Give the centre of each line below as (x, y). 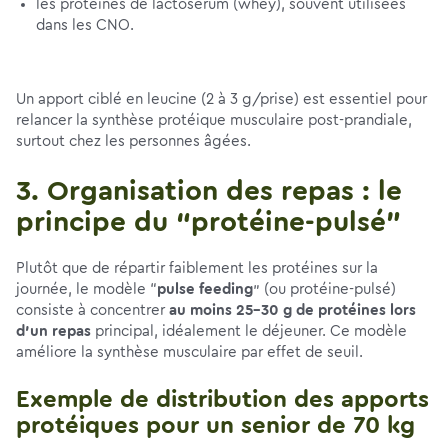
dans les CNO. (85, 25)
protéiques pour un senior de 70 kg (215, 426)
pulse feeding (205, 289)
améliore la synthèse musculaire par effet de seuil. (189, 352)
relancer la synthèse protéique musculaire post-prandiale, (214, 120)
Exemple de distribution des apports (222, 400)
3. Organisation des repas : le (209, 191)
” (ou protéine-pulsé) (324, 289)
